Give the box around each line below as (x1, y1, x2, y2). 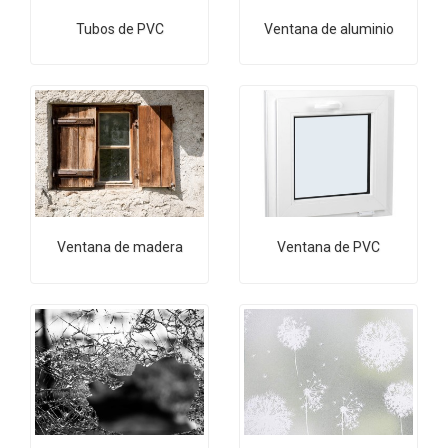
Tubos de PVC (75, 20, 164, 37)
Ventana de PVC (277, 239, 380, 256)
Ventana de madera (56, 239, 183, 256)
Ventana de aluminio (263, 20, 394, 37)
